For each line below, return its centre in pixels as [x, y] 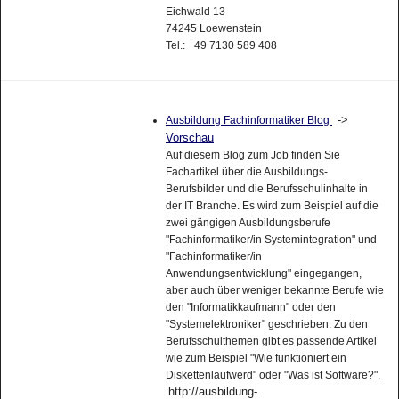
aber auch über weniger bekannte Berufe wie [274, 297]
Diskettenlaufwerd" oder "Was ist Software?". [273, 382]
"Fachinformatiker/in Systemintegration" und [271, 246]
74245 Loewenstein [213, 35]
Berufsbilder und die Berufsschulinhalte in [266, 195]
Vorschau [189, 144]
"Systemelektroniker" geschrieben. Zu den [266, 331]
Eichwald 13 [195, 18]
